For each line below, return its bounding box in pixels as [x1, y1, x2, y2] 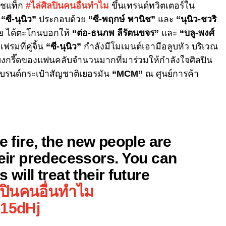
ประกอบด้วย [36, 14, 86, 24]
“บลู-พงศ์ [180, 27, 214, 38]
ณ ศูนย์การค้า [145, 68, 199, 79]
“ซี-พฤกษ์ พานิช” [86, 14, 155, 24]
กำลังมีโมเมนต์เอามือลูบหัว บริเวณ [81, 41, 218, 51]
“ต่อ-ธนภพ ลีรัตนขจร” [72, 27, 159, 38]
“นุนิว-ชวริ [176, 14, 216, 24]
